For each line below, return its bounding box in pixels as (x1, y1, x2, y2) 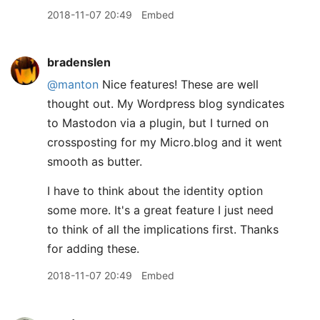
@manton (47, 77, 99, 91)
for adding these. (47, 241, 139, 256)
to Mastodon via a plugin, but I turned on (47, 116, 269, 130)
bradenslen (47, 55, 111, 69)
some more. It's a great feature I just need (47, 203, 274, 217)
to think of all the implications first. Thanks (47, 222, 279, 236)
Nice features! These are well (99, 77, 259, 91)
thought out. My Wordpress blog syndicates (47, 96, 284, 111)
